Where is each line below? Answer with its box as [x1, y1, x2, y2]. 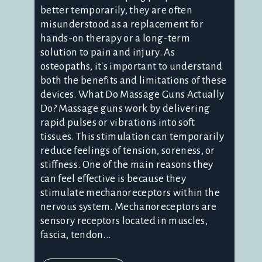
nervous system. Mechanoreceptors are [40, 201, 217, 212]
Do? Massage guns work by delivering [40, 102, 211, 114]
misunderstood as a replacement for [40, 18, 204, 30]
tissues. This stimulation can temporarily [40, 130, 225, 142]
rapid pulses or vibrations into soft [40, 116, 195, 128]
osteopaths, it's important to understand [40, 60, 223, 72]
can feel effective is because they [40, 173, 186, 184]
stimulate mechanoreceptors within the [40, 187, 220, 198]
